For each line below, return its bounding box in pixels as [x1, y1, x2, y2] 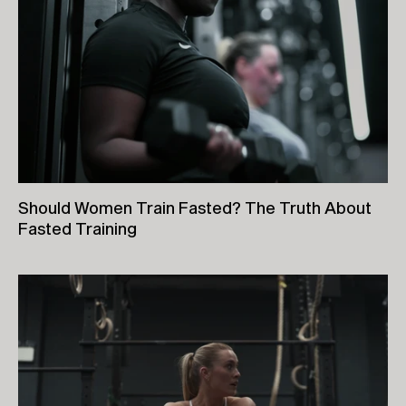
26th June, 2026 [18, 261, 107, 275]
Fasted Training [18, 217, 137, 238]
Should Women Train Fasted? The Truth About [18, 197, 372, 217]
